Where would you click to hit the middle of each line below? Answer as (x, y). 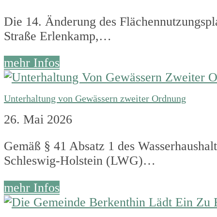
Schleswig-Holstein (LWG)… (80, 161)
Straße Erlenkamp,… (58, 36)
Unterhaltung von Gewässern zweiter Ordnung (95, 99)
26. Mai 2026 (38, 119)
